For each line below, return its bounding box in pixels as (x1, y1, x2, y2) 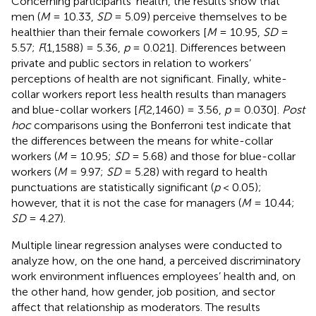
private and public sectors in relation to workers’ (11, 56, 251, 70)
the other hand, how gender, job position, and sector (11, 284, 275, 298)
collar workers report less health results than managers (11, 87, 286, 101)
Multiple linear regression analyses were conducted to (11, 238, 282, 252)
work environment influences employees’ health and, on (11, 269, 296, 283)
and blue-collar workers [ (11, 102, 138, 116)
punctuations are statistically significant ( (11, 180, 214, 194)
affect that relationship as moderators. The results (11, 300, 260, 314)
